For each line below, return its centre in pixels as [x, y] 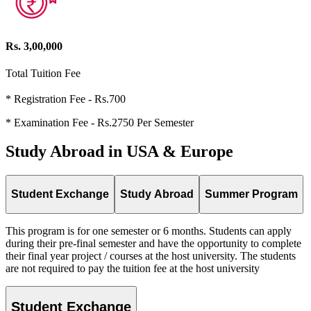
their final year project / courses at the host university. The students [151, 255]
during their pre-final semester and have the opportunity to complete [153, 243]
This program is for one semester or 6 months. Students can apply [149, 230]
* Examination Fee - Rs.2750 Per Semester [100, 122]
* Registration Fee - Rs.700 [66, 99]
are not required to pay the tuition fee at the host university [133, 268]
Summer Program [251, 194]
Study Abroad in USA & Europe [119, 152]
